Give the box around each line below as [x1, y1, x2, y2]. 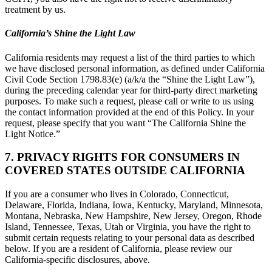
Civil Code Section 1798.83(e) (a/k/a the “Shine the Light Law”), [5, 73, 255, 84]
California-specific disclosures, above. [5, 254, 150, 265]
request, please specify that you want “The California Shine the [5, 117, 246, 128]
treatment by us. [5, 4, 66, 15]
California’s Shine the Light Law [5, 28, 135, 39]
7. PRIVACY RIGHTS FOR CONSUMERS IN [5, 151, 240, 164]
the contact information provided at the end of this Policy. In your [5, 106, 254, 117]
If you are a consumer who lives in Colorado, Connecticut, [5, 189, 229, 200]
